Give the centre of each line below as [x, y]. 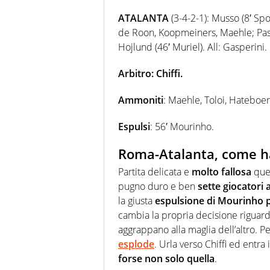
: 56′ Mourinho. [182, 126]
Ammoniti [141, 100]
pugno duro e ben [158, 187]
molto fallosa [221, 172]
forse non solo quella [166, 259]
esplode [136, 244]
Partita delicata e [155, 172]
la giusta [137, 201]
